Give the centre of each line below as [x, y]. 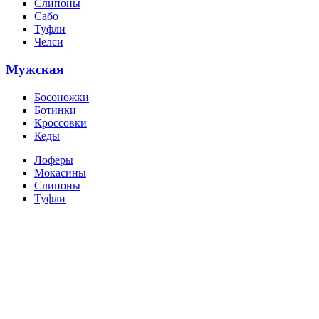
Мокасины [60, 172]
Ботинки [55, 110]
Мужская [35, 70]
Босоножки [62, 97]
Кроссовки [61, 122]
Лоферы [54, 159]
